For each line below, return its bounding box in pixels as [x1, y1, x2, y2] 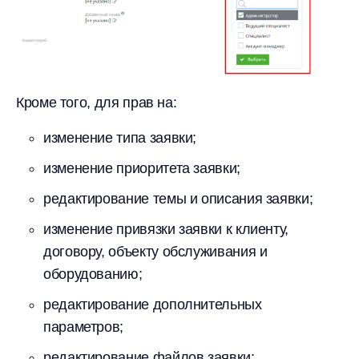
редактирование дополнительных [43, 296, 262, 313]
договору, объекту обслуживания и [43, 244, 268, 260]
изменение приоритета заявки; [43, 160, 240, 176]
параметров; [43, 319, 124, 335]
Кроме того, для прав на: [16, 95, 177, 111]
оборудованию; [43, 266, 143, 282]
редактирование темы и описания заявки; [43, 191, 313, 207]
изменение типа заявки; [43, 130, 197, 146]
